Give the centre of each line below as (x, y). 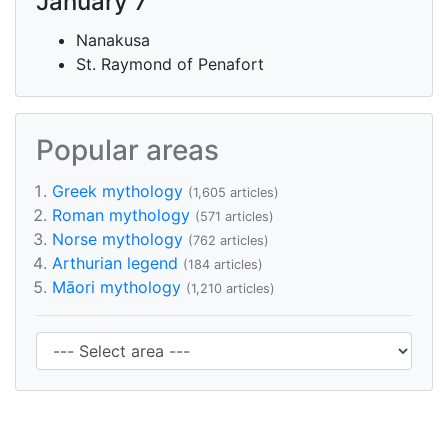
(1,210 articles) (230, 288)
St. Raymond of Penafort (170, 64)
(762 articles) (228, 240)
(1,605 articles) (233, 192)
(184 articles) (223, 264)
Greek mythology (117, 191)
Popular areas (127, 150)
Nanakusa (113, 40)
